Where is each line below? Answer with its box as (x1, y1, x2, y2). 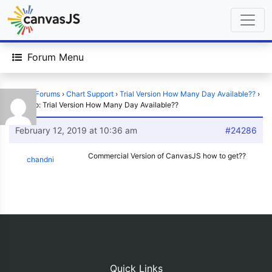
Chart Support (66, 89, 114, 98)
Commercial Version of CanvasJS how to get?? (88, 151, 246, 160)
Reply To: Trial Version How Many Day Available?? (9, 100, 178, 109)
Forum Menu (27, 51, 84, 63)
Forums (35, 89, 60, 98)
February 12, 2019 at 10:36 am (15, 125, 137, 135)
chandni (27, 155, 54, 164)
